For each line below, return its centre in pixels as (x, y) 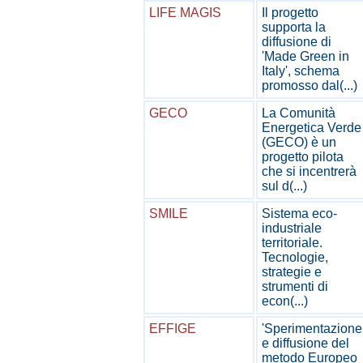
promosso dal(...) (310, 85)
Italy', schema (301, 71)
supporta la (294, 27)
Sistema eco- (299, 214)
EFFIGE (173, 329)
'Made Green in (305, 56)
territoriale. (292, 243)
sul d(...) (284, 186)
